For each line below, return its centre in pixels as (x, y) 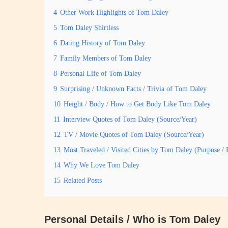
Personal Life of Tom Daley (101, 73)
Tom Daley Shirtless (89, 27)
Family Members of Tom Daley (106, 58)
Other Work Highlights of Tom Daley (114, 12)
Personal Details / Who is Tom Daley (132, 219)
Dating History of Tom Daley (103, 43)
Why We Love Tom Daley (102, 165)
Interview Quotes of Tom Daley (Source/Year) (130, 119)
